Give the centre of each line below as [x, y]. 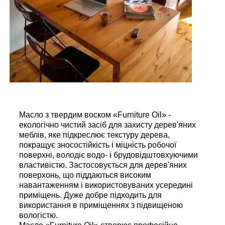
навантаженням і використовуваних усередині [106, 185]
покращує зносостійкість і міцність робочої [98, 145]
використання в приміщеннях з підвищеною [101, 205]
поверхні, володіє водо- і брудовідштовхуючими [108, 155]
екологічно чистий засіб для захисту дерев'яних [107, 125]
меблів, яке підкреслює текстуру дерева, [94, 135]
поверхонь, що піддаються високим [85, 175]
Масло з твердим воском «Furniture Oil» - [95, 115]
